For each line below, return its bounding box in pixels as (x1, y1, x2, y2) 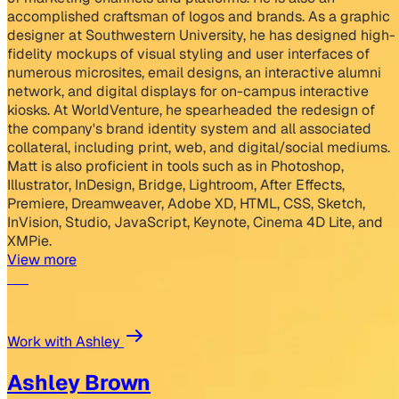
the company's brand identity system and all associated (7, 119, 371, 139)
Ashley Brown (7, 369, 151, 397)
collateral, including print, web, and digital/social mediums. (7, 138, 390, 158)
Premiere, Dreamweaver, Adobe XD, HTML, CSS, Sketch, (7, 194, 365, 214)
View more (7, 250, 77, 270)
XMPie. (7, 232, 52, 251)
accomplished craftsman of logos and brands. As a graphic (7, 7, 390, 27)
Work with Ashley (7, 332, 124, 352)
